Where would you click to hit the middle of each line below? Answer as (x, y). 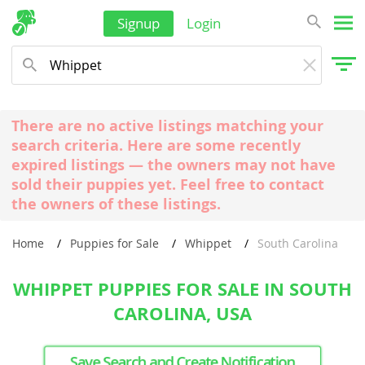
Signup (139, 23)
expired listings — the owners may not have (174, 165)
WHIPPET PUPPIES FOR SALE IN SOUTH (182, 288)
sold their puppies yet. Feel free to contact (168, 184)
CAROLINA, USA (182, 313)
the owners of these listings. (117, 204)
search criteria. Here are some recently (156, 145)
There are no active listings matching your (168, 125)
